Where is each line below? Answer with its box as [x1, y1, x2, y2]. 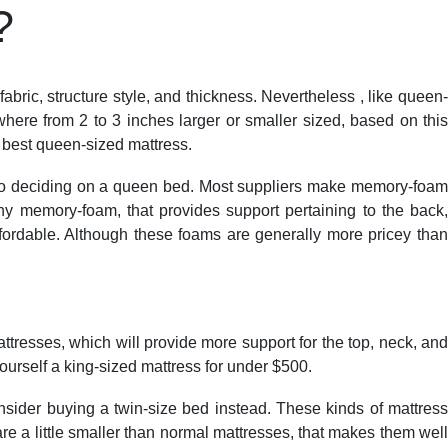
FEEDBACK [10, 30, 82, 45]
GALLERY [317, 30, 375, 45]
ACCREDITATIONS [189, 30, 296, 45]
